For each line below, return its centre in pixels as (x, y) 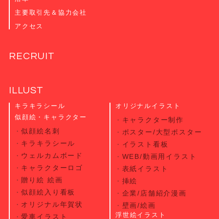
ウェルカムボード (52, 156)
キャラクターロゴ (52, 168)
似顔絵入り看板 (48, 192)
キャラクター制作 (153, 120)
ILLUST (26, 91)
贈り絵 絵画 (42, 180)
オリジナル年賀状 (52, 205)
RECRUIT (32, 56)
